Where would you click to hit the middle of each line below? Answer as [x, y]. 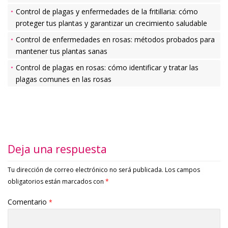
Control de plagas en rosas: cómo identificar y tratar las [107, 67]
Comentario [28, 202]
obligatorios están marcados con [56, 181]
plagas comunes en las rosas [64, 79]
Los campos [182, 169]
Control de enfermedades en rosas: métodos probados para [115, 39]
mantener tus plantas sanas [62, 51]
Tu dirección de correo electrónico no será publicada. [85, 169]
